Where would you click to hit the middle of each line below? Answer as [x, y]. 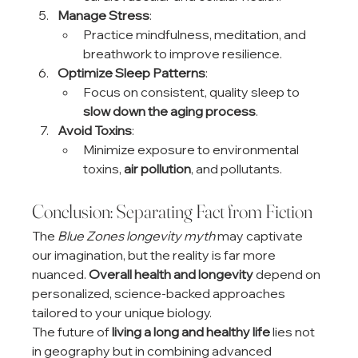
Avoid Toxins [95, 130]
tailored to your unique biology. [122, 312]
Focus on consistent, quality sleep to [193, 91]
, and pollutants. [237, 168]
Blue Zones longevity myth [137, 235]
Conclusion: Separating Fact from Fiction [173, 211]
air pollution [158, 168]
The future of [72, 331]
